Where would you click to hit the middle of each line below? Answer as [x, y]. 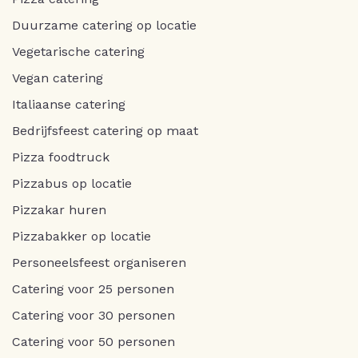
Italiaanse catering [69, 104]
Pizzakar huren [59, 209]
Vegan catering [58, 78]
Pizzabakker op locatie [82, 236]
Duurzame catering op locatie [104, 25]
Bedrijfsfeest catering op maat [105, 130]
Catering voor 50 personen [93, 341]
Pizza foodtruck [61, 157]
